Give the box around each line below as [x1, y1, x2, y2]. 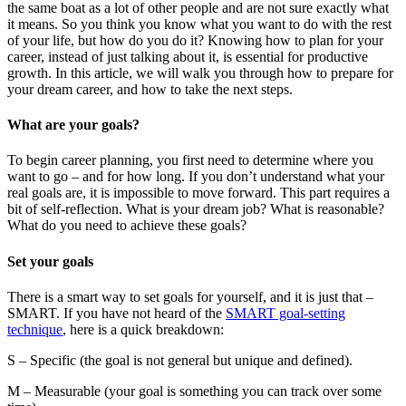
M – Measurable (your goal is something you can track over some [7, 382, 382, 399]
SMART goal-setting [226, 304, 345, 321]
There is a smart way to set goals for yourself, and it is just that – [7, 288, 373, 304]
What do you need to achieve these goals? [7, 217, 246, 234]
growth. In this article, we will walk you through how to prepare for [7, 64, 393, 81]
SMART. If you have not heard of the [7, 304, 226, 321]
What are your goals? [7, 117, 140, 133]
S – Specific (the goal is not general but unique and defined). [7, 352, 353, 368]
